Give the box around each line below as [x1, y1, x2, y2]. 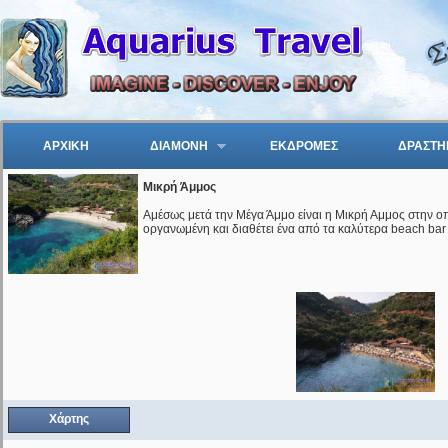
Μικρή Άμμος [143, 180, 216, 194]
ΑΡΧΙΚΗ [43, 138, 90, 153]
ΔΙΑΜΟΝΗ [149, 138, 208, 153]
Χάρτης [49, 412, 89, 426]
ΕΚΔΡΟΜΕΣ [269, 138, 338, 153]
